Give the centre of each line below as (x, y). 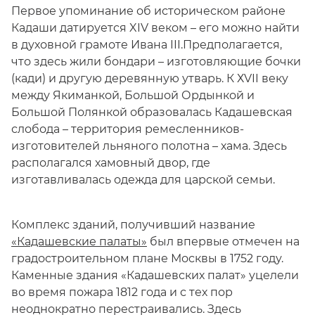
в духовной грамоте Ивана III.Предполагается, (147, 45)
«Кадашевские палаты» (79, 242)
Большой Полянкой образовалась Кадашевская (152, 112)
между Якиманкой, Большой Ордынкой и (133, 95)
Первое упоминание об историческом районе (148, 11)
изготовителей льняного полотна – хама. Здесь (149, 146)
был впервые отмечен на (223, 242)
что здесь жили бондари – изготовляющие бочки (156, 62)
